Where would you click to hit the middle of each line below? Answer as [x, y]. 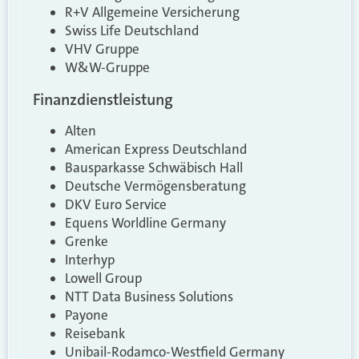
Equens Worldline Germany [145, 222]
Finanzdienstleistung [103, 99]
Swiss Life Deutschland [132, 30]
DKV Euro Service [116, 204]
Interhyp [90, 259]
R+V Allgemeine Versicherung [152, 12]
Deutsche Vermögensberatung [155, 186]
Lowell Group [103, 278]
